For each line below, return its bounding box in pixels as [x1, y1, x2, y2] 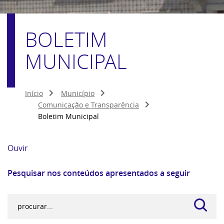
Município [61, 88, 94, 98]
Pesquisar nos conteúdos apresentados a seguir [7, 167, 190, 178]
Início [25, 88, 43, 98]
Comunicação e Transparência [38, 100, 139, 109]
